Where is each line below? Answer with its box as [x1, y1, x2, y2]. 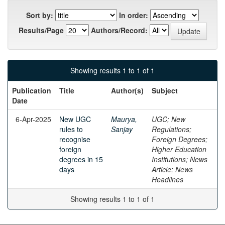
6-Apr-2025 [16, 114, 51, 124]
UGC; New [152, 114, 185, 124]
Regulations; [152, 124, 191, 134]
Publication [12, 85, 51, 95]
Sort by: [26, 10, 53, 20]
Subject [152, 85, 178, 95]
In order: [119, 10, 148, 20]
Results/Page [18, 25, 64, 35]
